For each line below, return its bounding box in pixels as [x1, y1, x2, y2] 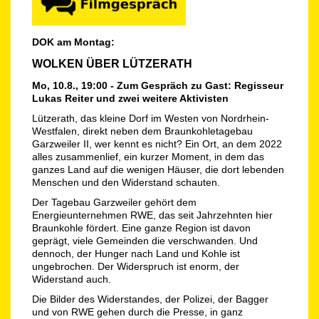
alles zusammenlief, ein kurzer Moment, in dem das [32, 151, 264, 163]
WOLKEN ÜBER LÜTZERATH [32, 58, 192, 70]
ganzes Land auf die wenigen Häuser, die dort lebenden [32, 164, 284, 176]
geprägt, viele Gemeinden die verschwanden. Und [32, 235, 258, 247]
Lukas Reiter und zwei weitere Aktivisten [32, 93, 229, 105]
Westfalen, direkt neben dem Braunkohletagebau [32, 125, 253, 137]
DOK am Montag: [32, 36, 115, 48]
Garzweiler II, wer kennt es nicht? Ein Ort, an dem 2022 [32, 138, 282, 150]
